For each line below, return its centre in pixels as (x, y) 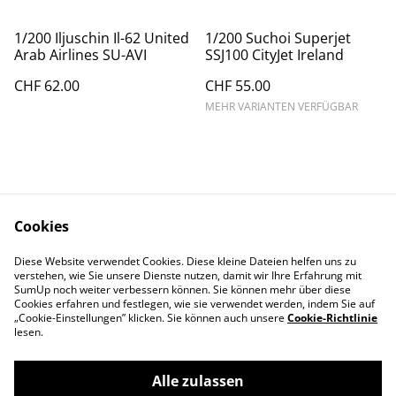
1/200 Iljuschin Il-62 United (102, 38)
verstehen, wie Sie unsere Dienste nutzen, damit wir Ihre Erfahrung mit (188, 275)
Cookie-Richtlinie (332, 318)
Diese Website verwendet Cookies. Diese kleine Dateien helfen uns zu (185, 261)
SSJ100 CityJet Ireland (274, 55)
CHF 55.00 (238, 86)
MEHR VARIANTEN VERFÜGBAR (282, 107)
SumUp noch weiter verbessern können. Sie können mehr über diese (183, 289)
